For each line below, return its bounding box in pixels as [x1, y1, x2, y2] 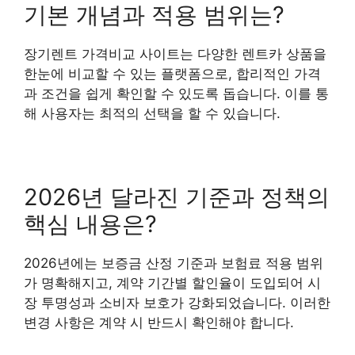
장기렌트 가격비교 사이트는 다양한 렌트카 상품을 [24, 46, 326, 63]
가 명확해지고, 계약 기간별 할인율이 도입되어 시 [24, 275, 321, 292]
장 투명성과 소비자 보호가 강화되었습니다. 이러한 [24, 295, 330, 311]
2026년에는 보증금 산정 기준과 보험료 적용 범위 [24, 255, 323, 272]
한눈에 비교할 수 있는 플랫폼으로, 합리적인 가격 [24, 66, 321, 82]
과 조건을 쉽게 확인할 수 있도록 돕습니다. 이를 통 [24, 86, 329, 102]
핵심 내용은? [24, 210, 157, 239]
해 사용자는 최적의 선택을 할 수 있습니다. [24, 105, 281, 122]
